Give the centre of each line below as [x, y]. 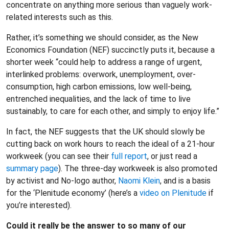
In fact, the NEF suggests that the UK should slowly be [106, 132]
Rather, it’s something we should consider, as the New [102, 38]
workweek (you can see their [59, 156]
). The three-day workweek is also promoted [138, 168]
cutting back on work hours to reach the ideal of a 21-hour [110, 144]
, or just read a [172, 156]
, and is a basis [185, 181]
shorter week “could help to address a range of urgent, [104, 62]
